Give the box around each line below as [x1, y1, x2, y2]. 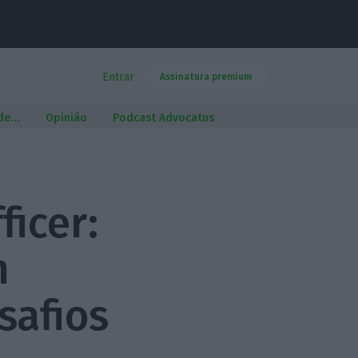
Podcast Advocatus [113, 111, 214, 125]
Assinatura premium [160, 70, 253, 82]
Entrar [101, 70, 134, 85]
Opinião [46, 111, 87, 125]
